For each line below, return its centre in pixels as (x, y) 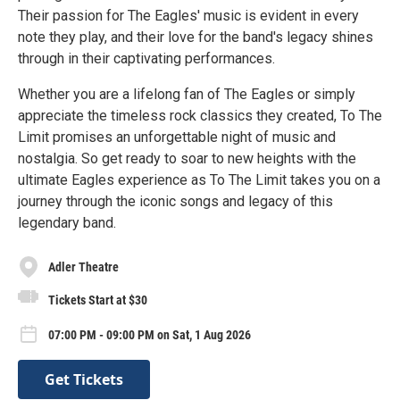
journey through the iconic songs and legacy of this (175, 201)
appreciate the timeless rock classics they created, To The (200, 116)
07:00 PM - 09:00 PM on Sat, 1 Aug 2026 (150, 335)
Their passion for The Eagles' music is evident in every (188, 16)
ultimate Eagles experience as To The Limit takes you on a (199, 180)
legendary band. (67, 223)
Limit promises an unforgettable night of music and (177, 137)
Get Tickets (84, 379)
